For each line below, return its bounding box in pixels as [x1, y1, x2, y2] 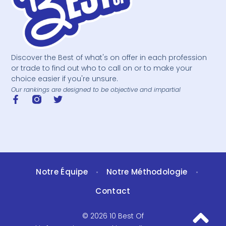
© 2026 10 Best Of [82, 211, 144, 221]
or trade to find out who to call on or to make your [11, 63, 193, 73]
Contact [95, 186, 131, 197]
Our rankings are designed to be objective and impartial [11, 85, 181, 94]
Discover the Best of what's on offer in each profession [11, 52, 207, 63]
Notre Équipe [36, 166, 88, 178]
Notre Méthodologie [106, 166, 188, 178]
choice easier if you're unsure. [11, 73, 119, 84]
